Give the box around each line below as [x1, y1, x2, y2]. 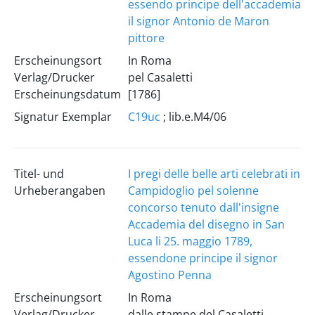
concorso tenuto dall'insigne [127, 200, 279, 215]
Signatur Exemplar [13, 109, 112, 124]
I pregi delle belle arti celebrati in [127, 166, 300, 181]
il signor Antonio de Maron [127, 13, 269, 29]
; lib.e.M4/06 [160, 109, 226, 124]
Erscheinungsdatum [13, 86, 121, 102]
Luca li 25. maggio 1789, [127, 233, 252, 249]
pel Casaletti [127, 70, 193, 85]
